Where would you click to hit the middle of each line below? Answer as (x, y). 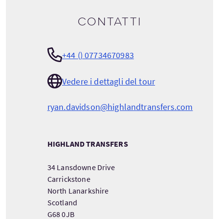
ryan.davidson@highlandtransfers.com (120, 107)
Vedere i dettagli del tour (109, 81)
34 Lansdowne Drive (81, 167)
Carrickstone (69, 179)
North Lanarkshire (78, 191)
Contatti (109, 22)
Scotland (62, 202)
